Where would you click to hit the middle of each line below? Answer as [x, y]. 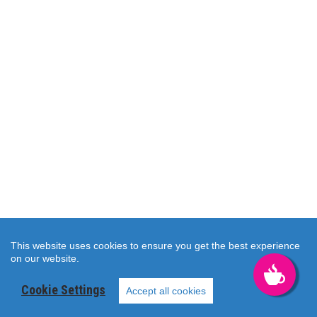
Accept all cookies [166, 291]
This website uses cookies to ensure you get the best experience [155, 246]
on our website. [45, 258]
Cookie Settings [63, 290]
